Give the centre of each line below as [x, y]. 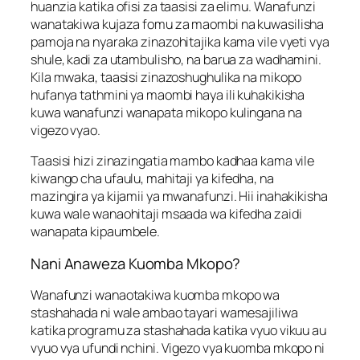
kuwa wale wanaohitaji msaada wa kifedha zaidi [166, 214]
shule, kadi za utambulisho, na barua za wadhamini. [176, 59]
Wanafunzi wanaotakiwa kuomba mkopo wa [155, 295]
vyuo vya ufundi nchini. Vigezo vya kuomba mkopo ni [178, 348]
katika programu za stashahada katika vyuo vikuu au [178, 331]
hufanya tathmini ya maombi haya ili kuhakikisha [168, 94]
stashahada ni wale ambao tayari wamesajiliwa [164, 313]
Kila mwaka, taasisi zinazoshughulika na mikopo [166, 77]
